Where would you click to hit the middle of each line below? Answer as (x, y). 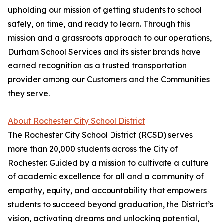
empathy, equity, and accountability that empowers (107, 190)
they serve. (29, 93)
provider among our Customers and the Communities (109, 79)
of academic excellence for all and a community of (106, 176)
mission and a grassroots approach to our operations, (110, 38)
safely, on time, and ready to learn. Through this (99, 24)
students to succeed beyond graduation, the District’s (111, 204)
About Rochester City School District (77, 121)
